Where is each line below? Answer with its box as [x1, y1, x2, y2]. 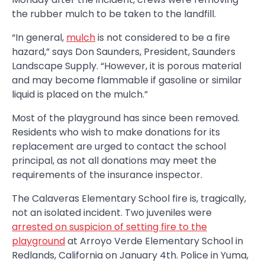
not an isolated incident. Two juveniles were [12, 205, 212, 219]
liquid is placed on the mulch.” [12, 87, 148, 101]
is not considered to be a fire [95, 30, 230, 44]
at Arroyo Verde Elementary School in [65, 234, 243, 248]
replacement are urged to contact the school [12, 139, 226, 153]
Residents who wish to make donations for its [12, 125, 220, 139]
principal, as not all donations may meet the [12, 153, 216, 167]
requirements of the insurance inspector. [12, 167, 202, 182]
